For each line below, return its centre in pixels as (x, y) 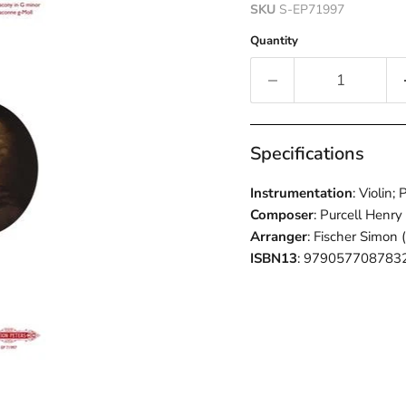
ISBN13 (273, 258)
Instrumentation (301, 193)
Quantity (274, 41)
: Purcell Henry (358, 214)
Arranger (278, 236)
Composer (281, 214)
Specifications (307, 153)
